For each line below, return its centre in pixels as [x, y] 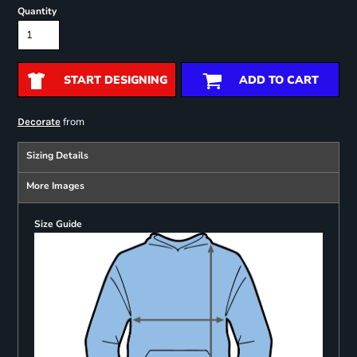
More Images [55, 186]
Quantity [37, 12]
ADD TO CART [279, 80]
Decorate [39, 122]
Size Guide [58, 224]
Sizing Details [57, 156]
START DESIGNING [115, 80]
